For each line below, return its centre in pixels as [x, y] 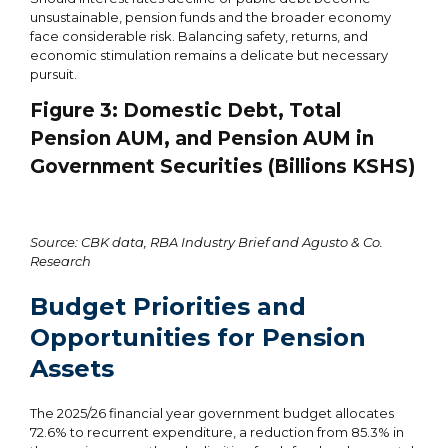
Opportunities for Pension [198, 337]
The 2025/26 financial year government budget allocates [212, 412]
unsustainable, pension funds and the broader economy [210, 16]
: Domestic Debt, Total [226, 110]
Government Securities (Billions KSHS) [222, 166]
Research [60, 260]
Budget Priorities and [168, 306]
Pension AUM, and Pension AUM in [202, 138]
